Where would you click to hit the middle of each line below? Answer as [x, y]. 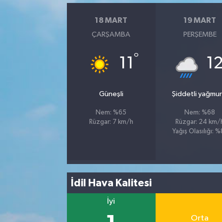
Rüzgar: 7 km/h [111, 122]
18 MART [111, 20]
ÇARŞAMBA [111, 35]
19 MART [200, 20]
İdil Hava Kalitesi [111, 183]
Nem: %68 [200, 113]
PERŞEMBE [200, 35]
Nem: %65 [111, 113]
